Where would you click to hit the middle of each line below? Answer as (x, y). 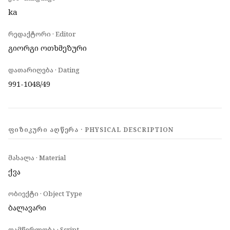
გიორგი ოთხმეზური (47, 48)
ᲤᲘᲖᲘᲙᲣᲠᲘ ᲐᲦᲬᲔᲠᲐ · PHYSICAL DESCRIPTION (91, 130)
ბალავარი (27, 207)
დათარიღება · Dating (44, 70)
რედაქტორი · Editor (42, 34)
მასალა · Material (37, 158)
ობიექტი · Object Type (45, 194)
